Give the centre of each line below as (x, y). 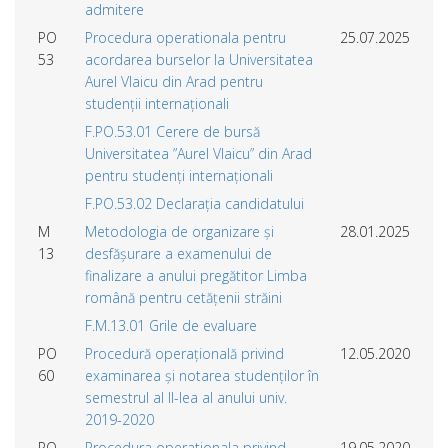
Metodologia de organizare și (179, 231)
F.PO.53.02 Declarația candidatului (194, 203)
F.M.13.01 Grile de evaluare (171, 325)
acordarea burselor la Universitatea (199, 59)
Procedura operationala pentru (185, 37)
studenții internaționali (157, 103)
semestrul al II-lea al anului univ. (186, 397)
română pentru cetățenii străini (183, 297)
